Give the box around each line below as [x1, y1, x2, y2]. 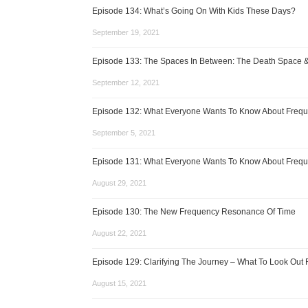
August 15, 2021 [92, 279, 147, 287]
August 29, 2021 [92, 179, 147, 187]
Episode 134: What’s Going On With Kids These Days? [92, 6, 296, 16]
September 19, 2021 [92, 28, 160, 36]
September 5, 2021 [92, 129, 156, 137]
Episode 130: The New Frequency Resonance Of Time [92, 207, 296, 217]
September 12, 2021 [92, 78, 160, 87]
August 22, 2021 [92, 229, 147, 237]
